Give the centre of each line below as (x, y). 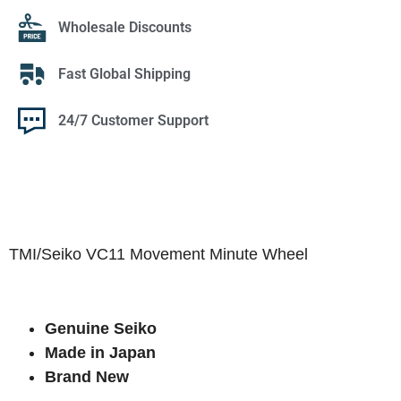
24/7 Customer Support (133, 121)
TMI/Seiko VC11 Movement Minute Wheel (158, 255)
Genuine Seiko (101, 329)
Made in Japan (100, 353)
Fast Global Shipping (124, 74)
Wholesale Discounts (125, 28)
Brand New (87, 377)
